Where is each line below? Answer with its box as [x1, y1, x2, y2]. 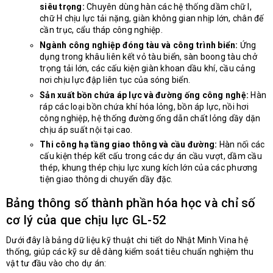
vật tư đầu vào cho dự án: [6, 258, 107, 269]
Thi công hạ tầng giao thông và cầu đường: [40, 140, 218, 150]
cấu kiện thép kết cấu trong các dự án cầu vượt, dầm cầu [40, 151, 262, 161]
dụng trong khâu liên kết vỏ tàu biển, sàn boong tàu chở [40, 52, 257, 62]
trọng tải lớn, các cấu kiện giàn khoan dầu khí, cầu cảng [40, 63, 255, 74]
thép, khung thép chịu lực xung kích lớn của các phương [40, 163, 258, 173]
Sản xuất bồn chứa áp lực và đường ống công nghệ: [40, 90, 249, 100]
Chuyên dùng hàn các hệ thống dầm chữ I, [84, 2, 252, 12]
